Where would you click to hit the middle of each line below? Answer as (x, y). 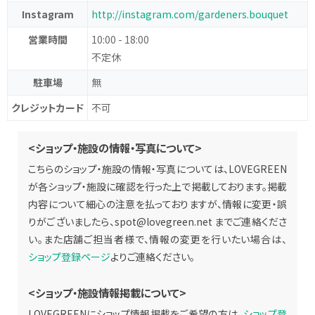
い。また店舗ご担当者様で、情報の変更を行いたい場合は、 (157, 239)
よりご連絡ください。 (153, 257)
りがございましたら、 (71, 222)
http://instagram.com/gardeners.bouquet (190, 14)
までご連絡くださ (250, 222)
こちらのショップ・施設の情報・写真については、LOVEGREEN (157, 169)
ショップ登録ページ (69, 257)
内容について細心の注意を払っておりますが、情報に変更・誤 (157, 204)
